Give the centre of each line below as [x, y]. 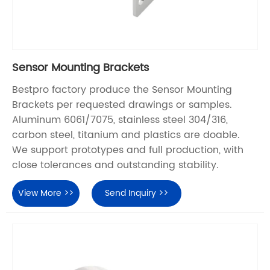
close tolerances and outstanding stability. [115, 165]
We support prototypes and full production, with [128, 150]
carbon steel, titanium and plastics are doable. [126, 135]
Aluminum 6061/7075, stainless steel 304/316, [120, 120]
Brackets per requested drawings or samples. [122, 105]
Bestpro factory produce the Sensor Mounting [122, 90]
